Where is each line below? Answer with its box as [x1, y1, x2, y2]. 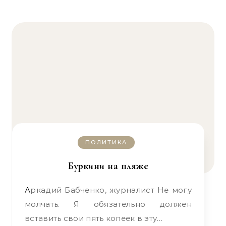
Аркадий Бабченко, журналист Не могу [25, 185, 31, 195]
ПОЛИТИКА [85, 139, 127, 146]
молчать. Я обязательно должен [25, 199, 192, 209]
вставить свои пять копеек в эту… [25, 213, 163, 223]
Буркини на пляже [68, 160, 148, 172]
